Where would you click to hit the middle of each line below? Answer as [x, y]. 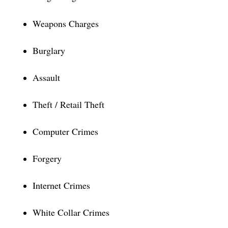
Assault [46, 77]
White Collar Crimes [71, 212]
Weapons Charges [66, 23]
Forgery [47, 158]
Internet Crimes [61, 185]
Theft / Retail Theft [68, 104]
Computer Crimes [65, 131]
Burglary [49, 50]
